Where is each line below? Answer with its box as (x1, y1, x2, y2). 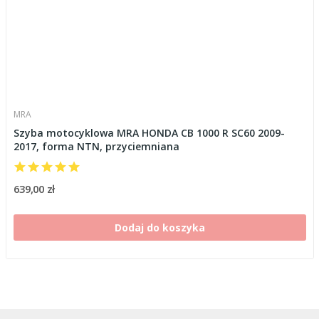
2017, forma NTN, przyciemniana (13, 139, 179, 153)
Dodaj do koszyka (114, 220, 205, 234)
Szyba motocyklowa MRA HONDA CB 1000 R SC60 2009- (13, 125, 285, 140)
